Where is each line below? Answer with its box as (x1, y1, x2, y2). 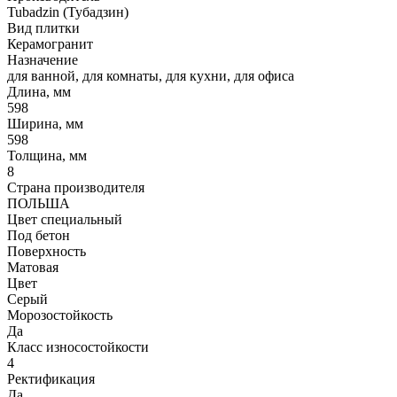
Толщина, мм (7, 147, 87, 163)
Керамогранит (7, 35, 93, 51)
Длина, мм (7, 83, 71, 99)
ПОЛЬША (7, 195, 70, 211)
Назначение (7, 51, 78, 67)
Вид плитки (7, 19, 80, 35)
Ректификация (7, 370, 95, 386)
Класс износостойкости (7, 339, 149, 354)
